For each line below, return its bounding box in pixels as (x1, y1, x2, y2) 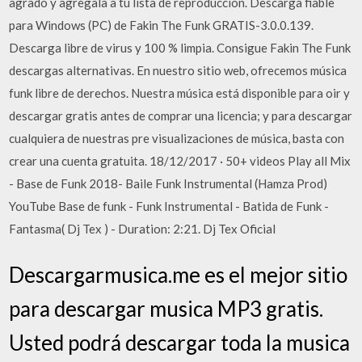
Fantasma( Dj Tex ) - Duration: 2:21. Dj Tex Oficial (9, 221, 276, 236)
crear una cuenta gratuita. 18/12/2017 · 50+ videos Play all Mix (9, 153, 351, 168)
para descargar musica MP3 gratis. (9, 296, 324, 322)
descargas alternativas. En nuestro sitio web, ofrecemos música (9, 62, 347, 78)
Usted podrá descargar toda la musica (9, 330, 351, 356)
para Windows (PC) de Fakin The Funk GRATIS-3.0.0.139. (9, 17, 314, 32)
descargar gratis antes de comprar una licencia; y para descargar (9, 107, 353, 123)
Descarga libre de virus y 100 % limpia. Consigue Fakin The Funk (9, 40, 351, 55)
